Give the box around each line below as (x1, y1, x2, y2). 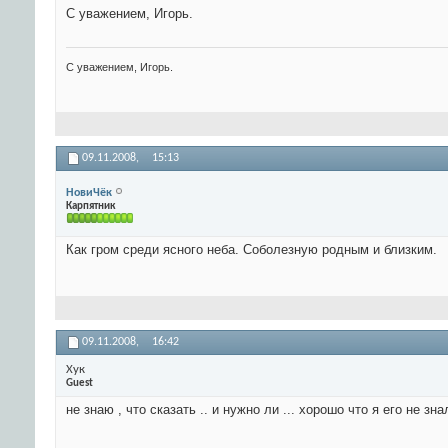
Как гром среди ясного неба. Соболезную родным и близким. (66, 242, 437, 258)
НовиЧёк (66, 186, 112, 199)
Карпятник (66, 200, 115, 212)
